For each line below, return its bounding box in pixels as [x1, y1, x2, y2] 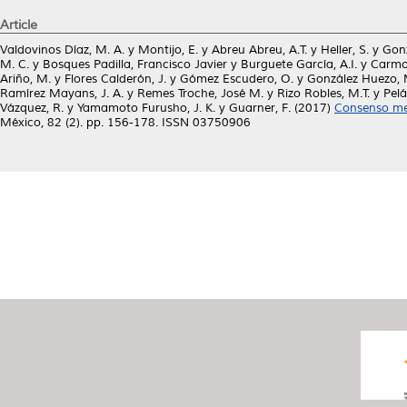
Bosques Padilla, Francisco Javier [43, 57, 227, 72]
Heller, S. [321, 43, 369, 57]
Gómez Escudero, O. [180, 72, 293, 86]
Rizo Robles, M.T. [277, 86, 370, 101]
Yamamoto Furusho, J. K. [77, 101, 215, 115]
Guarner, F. [229, 101, 291, 115]
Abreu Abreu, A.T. [212, 43, 307, 57]
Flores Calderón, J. [65, 72, 166, 86]
